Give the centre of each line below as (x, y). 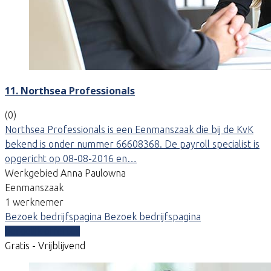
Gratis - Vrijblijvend (45, 245)
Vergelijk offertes (42, 231)
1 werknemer (34, 202)
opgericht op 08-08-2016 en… (71, 158)
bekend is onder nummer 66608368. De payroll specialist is (132, 144)
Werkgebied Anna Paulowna (65, 173)
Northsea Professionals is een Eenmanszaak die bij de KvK (129, 129)
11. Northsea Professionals (70, 90)
